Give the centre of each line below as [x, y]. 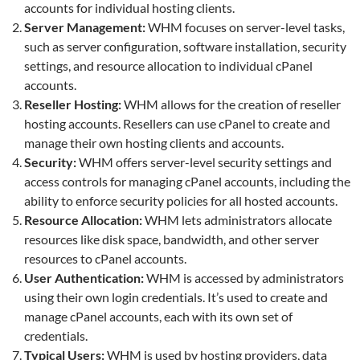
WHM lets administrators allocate [237, 219]
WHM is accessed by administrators [244, 277]
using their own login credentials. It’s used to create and [176, 297]
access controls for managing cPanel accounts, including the [187, 181]
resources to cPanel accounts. [105, 258]
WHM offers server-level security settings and [204, 162]
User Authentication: [84, 277]
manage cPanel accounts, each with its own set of [158, 316]
